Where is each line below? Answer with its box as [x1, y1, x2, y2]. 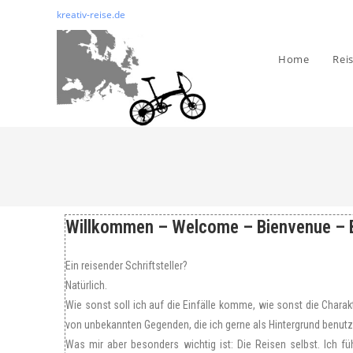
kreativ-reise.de [57, 8, 125, 21]
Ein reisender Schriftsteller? [65, 259, 188, 272]
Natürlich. [65, 279, 107, 292]
